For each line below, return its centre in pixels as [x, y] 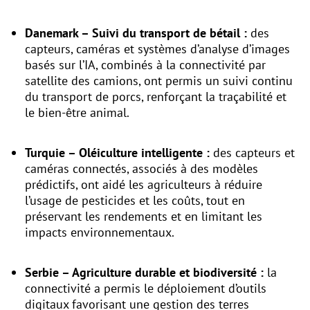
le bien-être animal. [77, 113]
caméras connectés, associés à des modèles [142, 169]
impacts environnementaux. [100, 232]
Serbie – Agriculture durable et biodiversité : [144, 273]
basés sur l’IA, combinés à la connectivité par [145, 65]
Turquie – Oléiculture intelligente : [117, 153]
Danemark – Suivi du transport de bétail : [138, 33]
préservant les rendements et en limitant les [144, 217]
